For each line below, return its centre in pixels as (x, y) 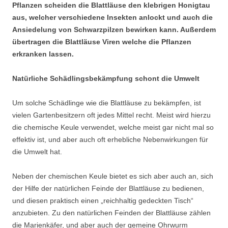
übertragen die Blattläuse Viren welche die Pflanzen (102, 42)
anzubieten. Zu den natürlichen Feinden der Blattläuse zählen (111, 213)
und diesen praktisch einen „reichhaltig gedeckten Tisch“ (103, 201)
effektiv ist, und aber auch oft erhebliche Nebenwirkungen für (110, 140)
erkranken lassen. (43, 54)
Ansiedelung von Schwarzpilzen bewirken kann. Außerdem (114, 30)
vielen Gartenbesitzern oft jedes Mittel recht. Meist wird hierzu (111, 115)
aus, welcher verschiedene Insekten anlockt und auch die (112, 18)
